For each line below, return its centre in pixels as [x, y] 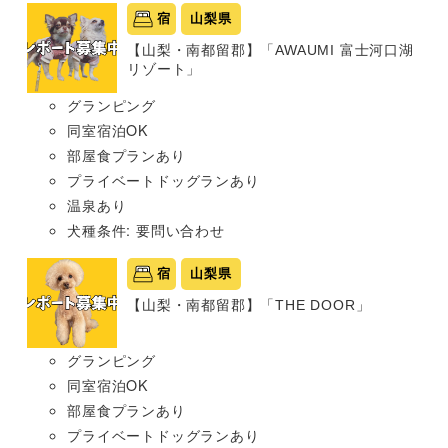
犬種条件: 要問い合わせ [146, 229]
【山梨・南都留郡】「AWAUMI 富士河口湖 [270, 50]
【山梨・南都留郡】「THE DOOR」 [249, 305]
